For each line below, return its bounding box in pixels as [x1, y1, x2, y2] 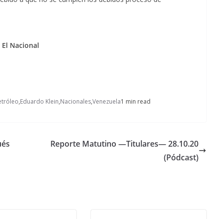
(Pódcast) [164, 152, 198, 163]
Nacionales [60, 97, 91, 106]
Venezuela [92, 97, 121, 106]
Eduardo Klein [20, 97, 59, 106]
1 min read [121, 97, 151, 106]
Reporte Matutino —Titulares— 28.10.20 [50, 138, 198, 149]
